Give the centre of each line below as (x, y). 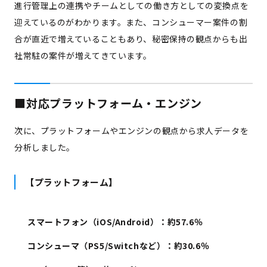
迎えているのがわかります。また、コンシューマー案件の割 (131, 22)
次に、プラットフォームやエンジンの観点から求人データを (132, 130)
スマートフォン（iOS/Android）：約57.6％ (115, 221)
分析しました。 (45, 147)
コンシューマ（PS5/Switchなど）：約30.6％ (119, 245)
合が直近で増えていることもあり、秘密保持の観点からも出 (131, 38)
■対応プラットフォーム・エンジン (108, 103)
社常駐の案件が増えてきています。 (83, 55)
